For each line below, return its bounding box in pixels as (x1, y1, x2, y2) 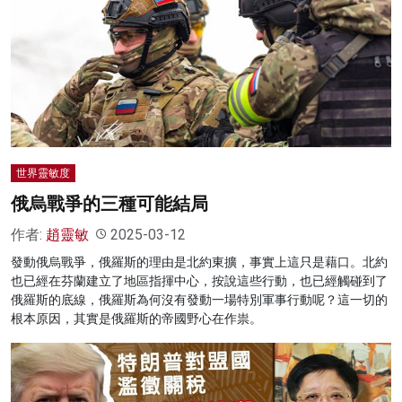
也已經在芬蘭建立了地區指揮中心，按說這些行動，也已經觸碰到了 (11, 273, 388, 288)
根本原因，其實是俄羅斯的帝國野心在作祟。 (11, 310, 262, 326)
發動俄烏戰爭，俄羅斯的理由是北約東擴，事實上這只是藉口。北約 (11, 254, 388, 269)
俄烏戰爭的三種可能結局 (11, 192, 208, 214)
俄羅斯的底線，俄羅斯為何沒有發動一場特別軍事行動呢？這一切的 (11, 292, 388, 307)
